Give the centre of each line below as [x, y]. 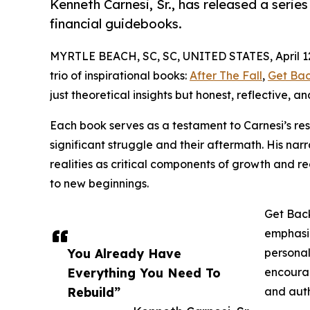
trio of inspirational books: [120, 75]
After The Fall [226, 75]
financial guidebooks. [116, 24]
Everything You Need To [144, 272]
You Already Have [124, 253]
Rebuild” [94, 292]
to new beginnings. [99, 183]
